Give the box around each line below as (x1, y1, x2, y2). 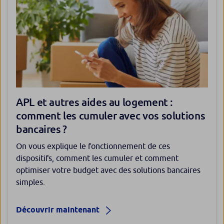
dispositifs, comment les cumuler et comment (16, 153, 178, 163)
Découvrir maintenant (16, 205, 101, 215)
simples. (16, 177, 45, 187)
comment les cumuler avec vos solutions (16, 109, 205, 122)
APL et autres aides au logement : (16, 95, 173, 109)
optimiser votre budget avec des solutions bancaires (16, 165, 200, 175)
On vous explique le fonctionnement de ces (16, 141, 170, 151)
